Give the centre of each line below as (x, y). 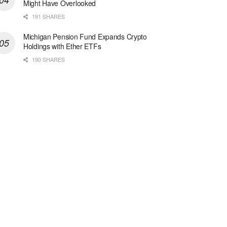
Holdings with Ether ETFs (62, 46)
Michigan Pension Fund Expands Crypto (85, 37)
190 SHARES (48, 60)
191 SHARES (48, 16)
